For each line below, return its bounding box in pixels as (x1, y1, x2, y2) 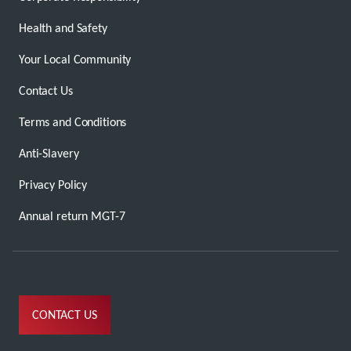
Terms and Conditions (19, 114, 127, 129)
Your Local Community (19, 51, 132, 67)
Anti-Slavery (19, 145, 79, 161)
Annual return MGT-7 (19, 208, 125, 223)
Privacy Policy (19, 176, 88, 192)
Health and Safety (19, 20, 107, 35)
